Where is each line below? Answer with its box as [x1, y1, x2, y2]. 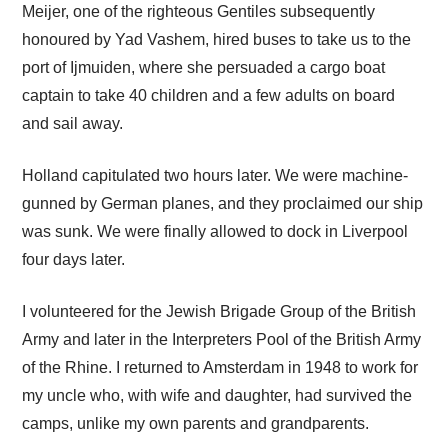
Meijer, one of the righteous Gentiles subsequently [22, 3, 376, 20]
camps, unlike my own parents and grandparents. [22, 414, 370, 432]
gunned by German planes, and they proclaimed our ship [22, 194, 424, 212]
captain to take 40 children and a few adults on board [22, 87, 396, 104]
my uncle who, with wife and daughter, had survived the [22, 386, 413, 404]
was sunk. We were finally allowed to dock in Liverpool [22, 222, 409, 240]
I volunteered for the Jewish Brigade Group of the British [22, 302, 417, 320]
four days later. [22, 250, 126, 268]
